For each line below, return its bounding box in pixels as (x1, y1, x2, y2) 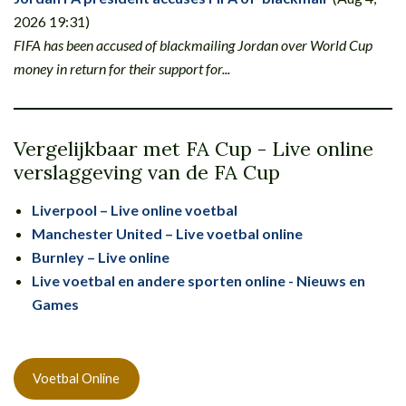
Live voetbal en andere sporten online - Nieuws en (32, 271, 365, 289)
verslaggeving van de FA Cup (14, 159, 280, 185)
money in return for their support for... (14, 59, 230, 77)
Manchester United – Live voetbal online (32, 224, 303, 242)
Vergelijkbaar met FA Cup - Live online (14, 135, 373, 161)
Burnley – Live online (32, 247, 169, 266)
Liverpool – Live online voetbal (32, 200, 237, 218)
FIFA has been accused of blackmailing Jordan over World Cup (14, 35, 372, 53)
